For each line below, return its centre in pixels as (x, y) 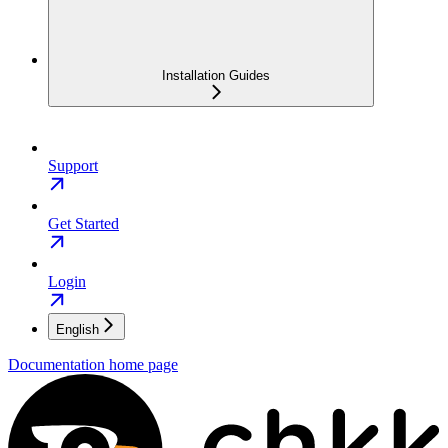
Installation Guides (216, 76)
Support (73, 166)
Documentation (56, 365)
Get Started (83, 224)
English (77, 330)
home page (141, 365)
